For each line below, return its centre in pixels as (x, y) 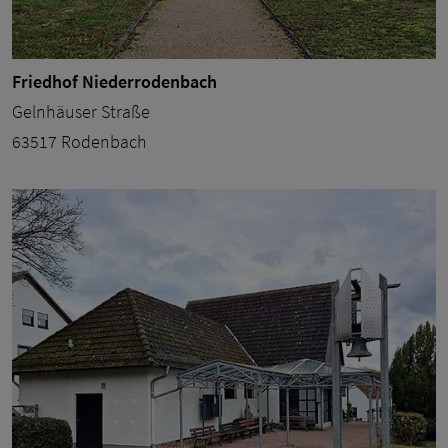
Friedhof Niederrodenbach (114, 81)
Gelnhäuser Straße (81, 111)
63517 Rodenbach (79, 141)
